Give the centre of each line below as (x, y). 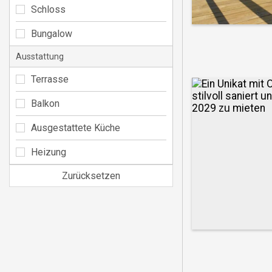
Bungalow (52, 33)
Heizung (49, 152)
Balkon (45, 103)
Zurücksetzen (91, 175)
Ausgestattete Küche (76, 127)
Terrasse (50, 79)
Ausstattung (40, 56)
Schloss (48, 9)
